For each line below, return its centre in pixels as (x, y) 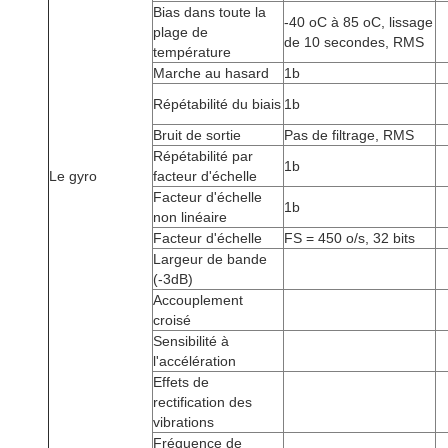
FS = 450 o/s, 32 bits (349, 238)
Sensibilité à (191, 341)
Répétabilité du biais (217, 104)
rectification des (202, 402)
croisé (172, 320)
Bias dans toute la (209, 12)
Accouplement (198, 300)
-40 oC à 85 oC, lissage (358, 22)
